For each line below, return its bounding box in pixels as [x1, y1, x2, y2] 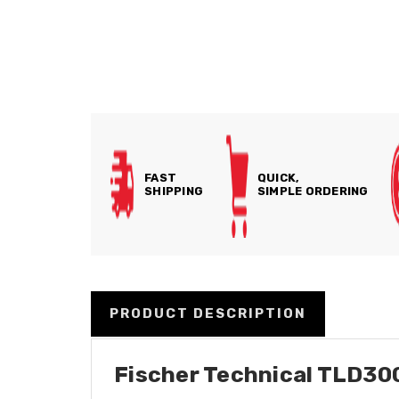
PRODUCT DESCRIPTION [110, 305, 306, 322]
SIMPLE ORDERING [256, 184, 369, 198]
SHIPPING [144, 184, 203, 198]
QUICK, [256, 171, 300, 184]
